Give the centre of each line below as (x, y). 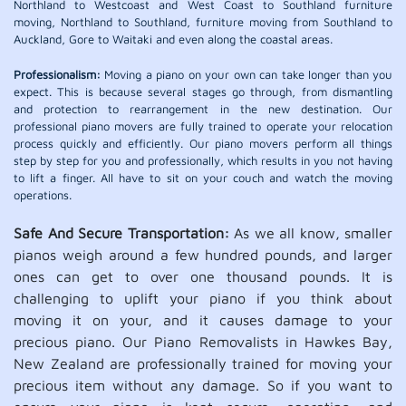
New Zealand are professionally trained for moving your (203, 363)
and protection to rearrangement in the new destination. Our (203, 109)
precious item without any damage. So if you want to (203, 385)
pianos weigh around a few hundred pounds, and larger (203, 255)
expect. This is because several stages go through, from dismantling (203, 92)
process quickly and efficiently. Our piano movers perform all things (203, 143)
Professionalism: (57, 74)
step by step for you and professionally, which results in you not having (203, 160)
